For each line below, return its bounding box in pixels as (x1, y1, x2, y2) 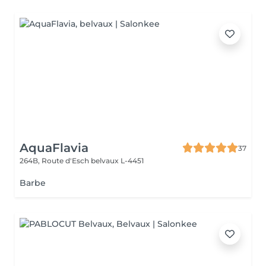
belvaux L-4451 (91, 156, 144, 165)
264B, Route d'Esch (20, 156, 91, 165)
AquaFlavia (20, 141, 88, 155)
